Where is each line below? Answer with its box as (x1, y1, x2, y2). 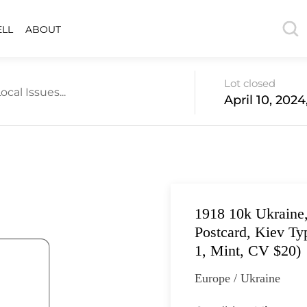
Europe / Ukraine (195, 271, 280, 285)
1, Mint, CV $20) (195, 242, 301, 259)
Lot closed (224, 76, 275, 90)
